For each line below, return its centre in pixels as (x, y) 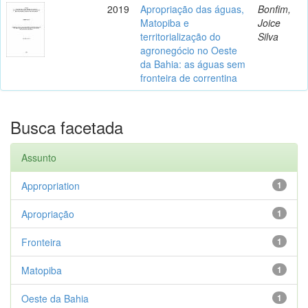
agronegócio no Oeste (189, 50)
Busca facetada (67, 126)
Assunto (39, 157)
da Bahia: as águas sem (193, 64)
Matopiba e (165, 22)
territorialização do (180, 36)
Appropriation (51, 185)
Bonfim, (274, 9)
